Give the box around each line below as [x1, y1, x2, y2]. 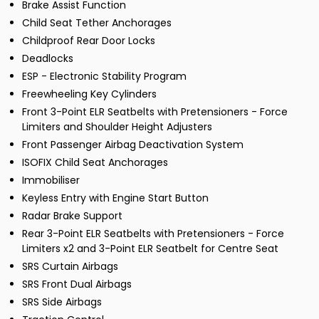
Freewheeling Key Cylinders [22, 87, 157, 102]
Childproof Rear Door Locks [22, 33, 155, 48]
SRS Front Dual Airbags [22, 277, 132, 292]
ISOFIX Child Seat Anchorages [22, 155, 168, 170]
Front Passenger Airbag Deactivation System [22, 137, 244, 152]
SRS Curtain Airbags [22, 259, 118, 274]
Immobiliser [22, 173, 80, 188]
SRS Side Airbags [22, 295, 102, 310]
